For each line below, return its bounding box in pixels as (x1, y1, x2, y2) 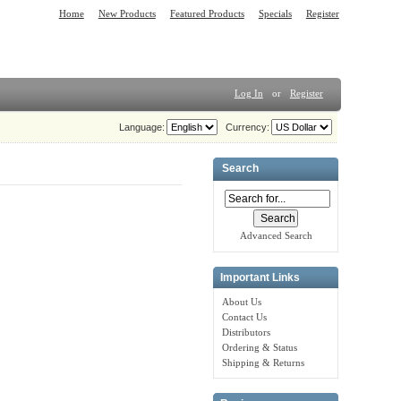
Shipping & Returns (222, 357, 305, 369)
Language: (119, 121, 166, 132)
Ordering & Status (222, 342, 298, 354)
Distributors (222, 327, 271, 338)
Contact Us (222, 311, 268, 323)
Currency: (219, 121, 269, 132)
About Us (222, 296, 262, 308)
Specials (258, 8, 292, 19)
